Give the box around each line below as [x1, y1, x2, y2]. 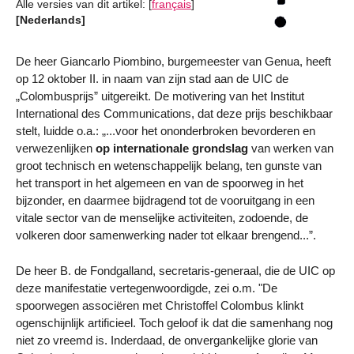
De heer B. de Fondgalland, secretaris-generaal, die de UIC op [16, 264, 335, 278]
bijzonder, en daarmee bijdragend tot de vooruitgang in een [16, 194, 314, 208]
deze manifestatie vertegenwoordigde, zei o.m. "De [16, 281, 277, 296]
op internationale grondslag [96, 141, 248, 156]
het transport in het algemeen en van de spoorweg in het [16, 176, 303, 190]
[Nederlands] [16, 14, 85, 27]
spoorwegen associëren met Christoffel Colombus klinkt [16, 299, 303, 313]
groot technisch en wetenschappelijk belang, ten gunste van [16, 159, 322, 173]
